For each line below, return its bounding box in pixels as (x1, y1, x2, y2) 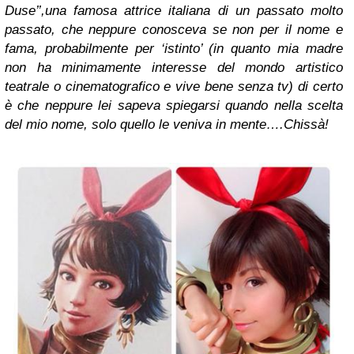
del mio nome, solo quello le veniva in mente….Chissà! (5, 117, 329, 133)
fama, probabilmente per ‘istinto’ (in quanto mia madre (5, 41, 343, 57)
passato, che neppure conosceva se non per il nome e (5, 22, 343, 38)
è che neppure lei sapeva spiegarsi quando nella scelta (5, 98, 343, 114)
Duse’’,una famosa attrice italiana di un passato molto (5, 3, 343, 19)
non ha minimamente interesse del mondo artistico (5, 60, 343, 76)
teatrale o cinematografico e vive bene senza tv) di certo (5, 79, 343, 95)
